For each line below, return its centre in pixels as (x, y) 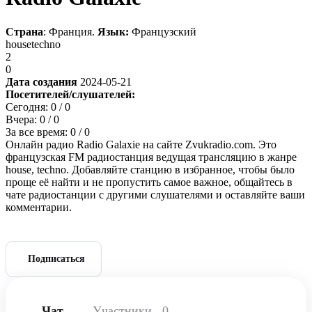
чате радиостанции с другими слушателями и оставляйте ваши (155, 194)
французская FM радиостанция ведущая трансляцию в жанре (151, 157)
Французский (164, 31)
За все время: (38, 132)
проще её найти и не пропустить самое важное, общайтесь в (149, 182)
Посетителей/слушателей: (70, 94)
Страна (24, 31)
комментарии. (39, 207)
